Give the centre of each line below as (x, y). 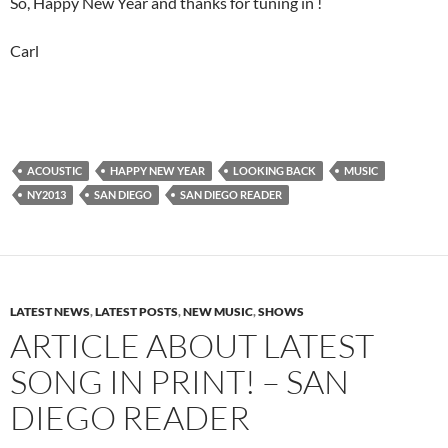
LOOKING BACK (274, 171)
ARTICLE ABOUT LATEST (192, 346)
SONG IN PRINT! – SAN (179, 382)
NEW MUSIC (218, 312)
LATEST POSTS (136, 312)
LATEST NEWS (50, 312)
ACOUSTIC (54, 171)
